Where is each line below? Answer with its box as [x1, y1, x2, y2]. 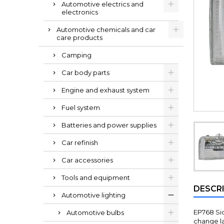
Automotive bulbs [66, 208, 124, 216]
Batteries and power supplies [61, 121, 156, 129]
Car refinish [61, 138, 98, 146]
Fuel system [61, 103, 100, 111]
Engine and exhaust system [61, 86, 149, 94]
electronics [61, 8, 98, 16]
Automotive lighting [61, 191, 125, 199]
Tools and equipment [61, 173, 130, 181]
